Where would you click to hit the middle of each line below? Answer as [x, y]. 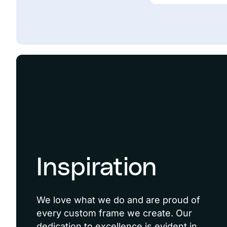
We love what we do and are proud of [118, 200]
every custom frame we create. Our [114, 213]
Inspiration [97, 168]
